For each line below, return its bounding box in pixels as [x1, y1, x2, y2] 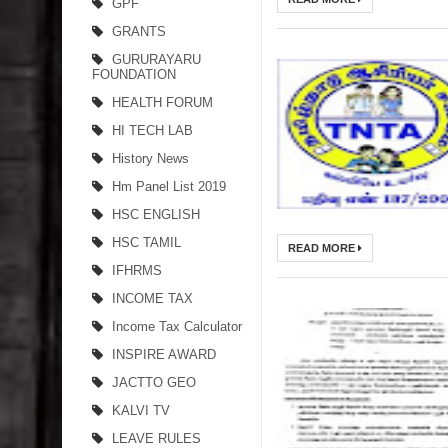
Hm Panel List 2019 [112, 179, 226, 194]
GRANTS [112, 24, 166, 39]
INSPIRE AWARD [112, 347, 216, 362]
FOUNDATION [92, 67, 176, 82]
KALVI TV [112, 403, 170, 418]
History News [112, 151, 189, 166]
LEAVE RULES [112, 431, 201, 446]
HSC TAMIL [112, 235, 181, 250]
